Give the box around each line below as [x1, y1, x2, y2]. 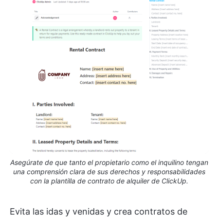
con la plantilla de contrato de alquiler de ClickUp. [30, 177, 188, 185]
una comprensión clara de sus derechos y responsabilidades [13, 167, 205, 176]
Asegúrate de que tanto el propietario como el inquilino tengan [10, 158, 208, 167]
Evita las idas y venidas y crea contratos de [10, 206, 187, 217]
